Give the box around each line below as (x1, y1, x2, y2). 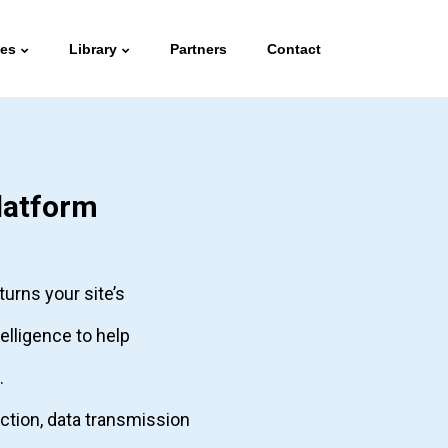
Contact (267, 41, 321, 57)
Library (69, 41, 117, 57)
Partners (170, 41, 227, 57)
